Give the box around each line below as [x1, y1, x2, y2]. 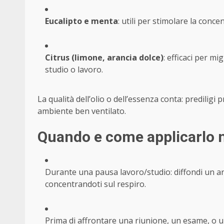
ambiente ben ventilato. [37, 105, 126, 117]
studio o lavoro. [45, 64, 103, 75]
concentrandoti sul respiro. [45, 178, 146, 190]
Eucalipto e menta [45, 15, 118, 27]
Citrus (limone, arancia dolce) [45, 52, 163, 63]
